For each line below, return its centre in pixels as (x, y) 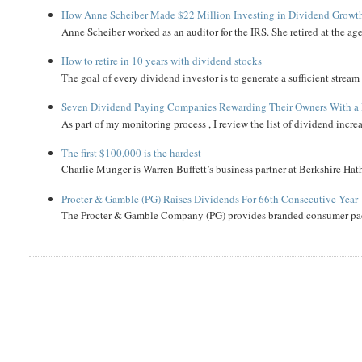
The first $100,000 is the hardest (132, 152)
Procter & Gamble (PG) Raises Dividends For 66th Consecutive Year (210, 198)
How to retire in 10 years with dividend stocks (162, 61)
